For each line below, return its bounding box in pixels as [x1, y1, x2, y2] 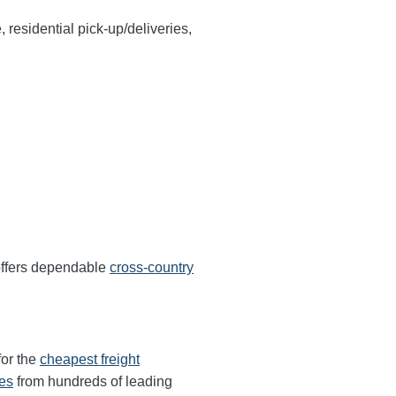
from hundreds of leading [13, 373, 172, 389]
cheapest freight [40, 351, 140, 367]
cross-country [110, 259, 194, 275]
